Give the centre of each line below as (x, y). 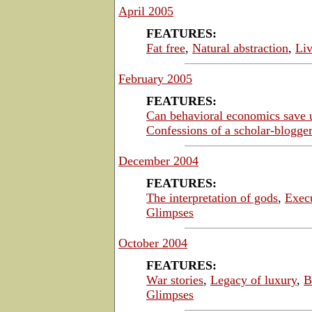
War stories (175, 280)
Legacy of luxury (253, 280)
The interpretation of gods (212, 197)
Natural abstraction (240, 48)
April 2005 (146, 11)
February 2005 (155, 78)
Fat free (166, 48)
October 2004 (153, 243)
